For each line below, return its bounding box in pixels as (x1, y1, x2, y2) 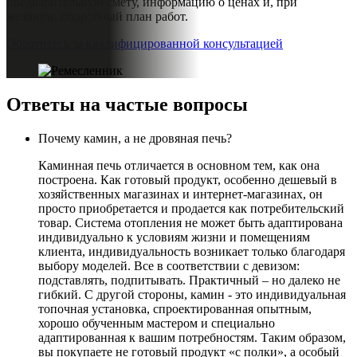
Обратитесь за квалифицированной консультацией (6, 37, 283, 50)
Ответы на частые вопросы (6, 93, 248, 115)
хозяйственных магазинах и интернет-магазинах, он (38, 186, 323, 201)
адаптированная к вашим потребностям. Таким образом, (38, 330, 346, 344)
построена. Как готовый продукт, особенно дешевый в (38, 172, 337, 186)
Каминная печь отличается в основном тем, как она (38, 158, 320, 172)
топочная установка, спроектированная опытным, (38, 301, 312, 316)
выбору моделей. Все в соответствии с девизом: (38, 258, 300, 273)
